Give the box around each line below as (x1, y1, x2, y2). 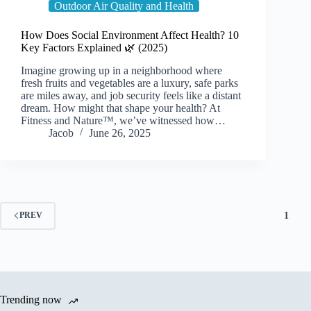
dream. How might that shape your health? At (21, 101, 220, 114)
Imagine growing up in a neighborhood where (21, 64, 222, 76)
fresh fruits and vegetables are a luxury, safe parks (21, 76, 238, 89)
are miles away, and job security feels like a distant (21, 89, 241, 101)
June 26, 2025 (89, 126, 151, 139)
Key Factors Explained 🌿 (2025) (21, 41, 167, 53)
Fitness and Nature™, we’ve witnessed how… (21, 114, 226, 126)
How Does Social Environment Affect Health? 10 (21, 28, 239, 41)
